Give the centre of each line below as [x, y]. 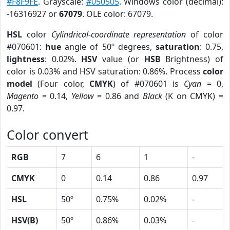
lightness [26, 59]
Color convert [47, 135]
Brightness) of [192, 59]
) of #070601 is [149, 84]
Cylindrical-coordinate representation [119, 34]
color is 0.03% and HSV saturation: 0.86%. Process [105, 71]
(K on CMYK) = [193, 96]
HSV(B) [25, 220]
